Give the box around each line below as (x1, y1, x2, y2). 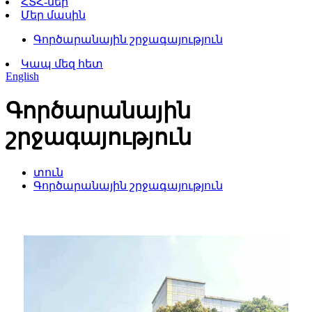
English (6, 70, 39, 82)
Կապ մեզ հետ (21, 58, 103, 70)
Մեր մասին (21, 9, 86, 21)
